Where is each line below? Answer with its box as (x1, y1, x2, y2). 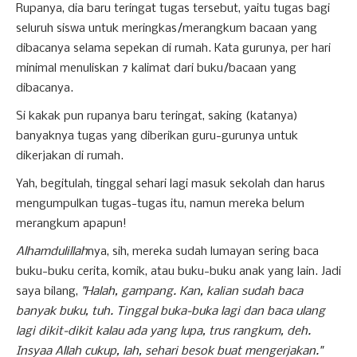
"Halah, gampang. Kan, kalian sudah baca (81, 285, 303, 298)
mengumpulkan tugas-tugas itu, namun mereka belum (16, 198, 304, 210)
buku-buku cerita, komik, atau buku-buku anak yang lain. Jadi (16, 265, 341, 278)
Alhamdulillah (16, 245, 88, 258)
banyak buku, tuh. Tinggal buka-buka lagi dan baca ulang (16, 305, 325, 318)
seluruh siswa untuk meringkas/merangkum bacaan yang (16, 22, 317, 35)
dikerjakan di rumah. (16, 150, 124, 163)
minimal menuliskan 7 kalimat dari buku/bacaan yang (16, 62, 296, 75)
